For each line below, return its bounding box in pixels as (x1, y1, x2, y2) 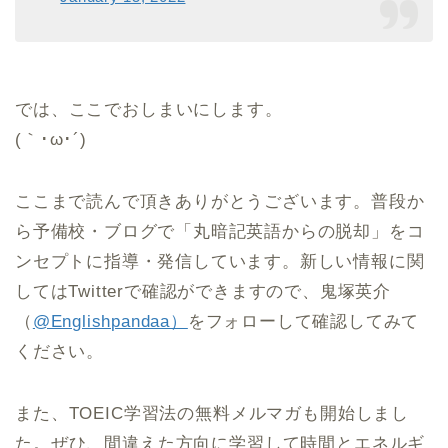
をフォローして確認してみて (187, 312, 420, 332)
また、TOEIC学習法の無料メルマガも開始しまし (15, 404, 410, 424)
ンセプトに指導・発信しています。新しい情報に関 (15, 252, 425, 272)
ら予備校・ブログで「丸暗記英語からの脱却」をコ (15, 222, 425, 242)
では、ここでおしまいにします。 (15, 100, 283, 120)
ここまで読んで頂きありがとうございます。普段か (15, 192, 425, 212)
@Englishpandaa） (32, 312, 188, 332)
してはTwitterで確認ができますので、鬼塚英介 (15, 282, 391, 302)
